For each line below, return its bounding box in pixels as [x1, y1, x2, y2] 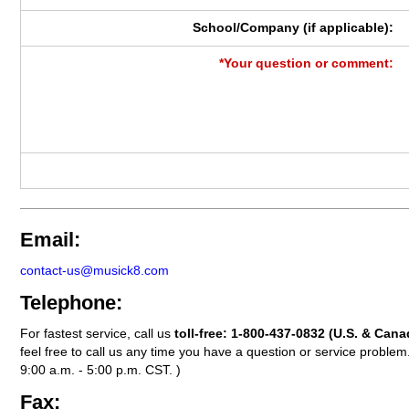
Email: [20, 228, 80, 252]
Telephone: [20, 290, 122, 314]
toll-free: [174, 326, 231, 341]
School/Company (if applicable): [193, 21, 394, 36]
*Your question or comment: [219, 57, 394, 71]
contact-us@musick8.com [20, 264, 169, 278]
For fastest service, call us [20, 326, 174, 341]
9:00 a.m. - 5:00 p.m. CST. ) [20, 362, 181, 377]
